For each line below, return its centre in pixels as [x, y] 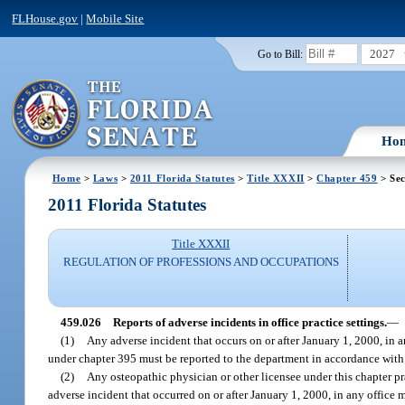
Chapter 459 [347, 178]
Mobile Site [115, 18]
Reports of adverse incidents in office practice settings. [250, 322]
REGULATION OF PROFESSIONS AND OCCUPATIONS [201, 262]
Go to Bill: [280, 54]
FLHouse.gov [45, 18]
